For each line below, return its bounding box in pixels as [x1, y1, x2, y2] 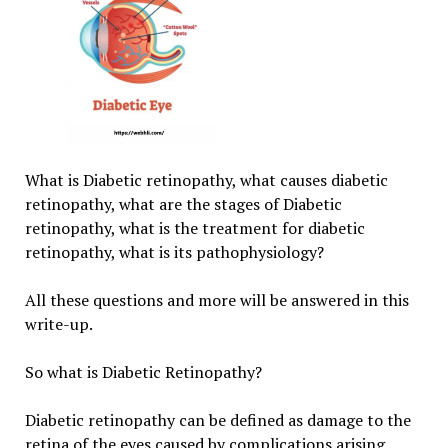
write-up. [24, 312, 93, 335]
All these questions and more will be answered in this [24, 288, 409, 311]
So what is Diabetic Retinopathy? [24, 360, 262, 383]
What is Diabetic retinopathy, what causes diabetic [24, 168, 388, 191]
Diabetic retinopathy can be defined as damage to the [24, 408, 411, 431]
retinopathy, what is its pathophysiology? [24, 240, 324, 263]
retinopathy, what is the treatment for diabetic [24, 216, 365, 239]
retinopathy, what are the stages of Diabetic [24, 192, 342, 215]
